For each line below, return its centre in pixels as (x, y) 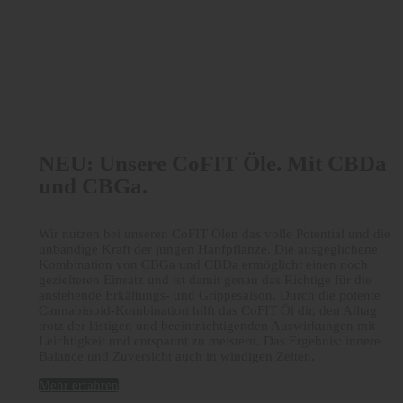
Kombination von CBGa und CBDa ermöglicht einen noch (203, 265)
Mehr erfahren (79, 385)
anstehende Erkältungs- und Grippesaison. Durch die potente (210, 296)
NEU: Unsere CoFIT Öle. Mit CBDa (213, 164)
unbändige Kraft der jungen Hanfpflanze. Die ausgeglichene (208, 250)
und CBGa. (93, 186)
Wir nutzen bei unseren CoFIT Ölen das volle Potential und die (215, 234)
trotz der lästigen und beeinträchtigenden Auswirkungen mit (207, 326)
